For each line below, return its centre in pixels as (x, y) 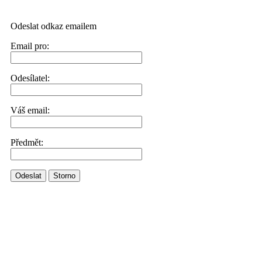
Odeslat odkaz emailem (54, 26)
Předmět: (27, 142)
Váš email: (30, 110)
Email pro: (30, 46)
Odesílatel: (30, 78)
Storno (64, 176)
